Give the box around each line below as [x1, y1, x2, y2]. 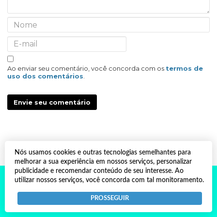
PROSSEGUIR [91, 195, 129, 201]
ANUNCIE [94, 199, 123, 207]
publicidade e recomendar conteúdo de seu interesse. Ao [15, 167, 184, 174]
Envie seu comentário [14, 98, 91, 107]
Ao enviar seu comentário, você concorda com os [7, 64, 166, 73]
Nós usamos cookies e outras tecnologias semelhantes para [15, 149, 191, 156]
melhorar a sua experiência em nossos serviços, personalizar [15, 158, 192, 165]
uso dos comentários [7, 72, 83, 80]
